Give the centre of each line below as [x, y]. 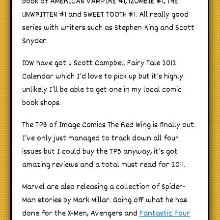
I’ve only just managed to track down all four [100, 139]
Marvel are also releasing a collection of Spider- [104, 188]
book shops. [41, 104]
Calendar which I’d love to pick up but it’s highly [103, 77]
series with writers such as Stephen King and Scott [108, 28]
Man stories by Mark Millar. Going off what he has [105, 201]
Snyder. [35, 42]
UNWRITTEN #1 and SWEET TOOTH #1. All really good [105, 15]
